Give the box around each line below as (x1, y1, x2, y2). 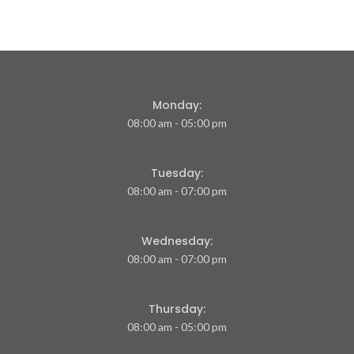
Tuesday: (151, 165, 203, 182)
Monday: (153, 97, 201, 114)
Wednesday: (141, 233, 213, 250)
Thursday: (149, 301, 205, 318)
